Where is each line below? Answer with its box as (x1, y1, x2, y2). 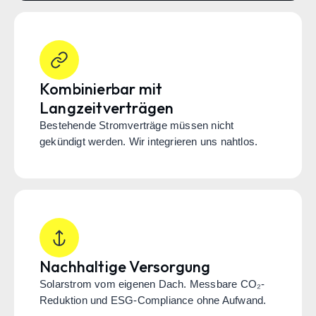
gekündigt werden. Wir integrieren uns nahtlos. (39, 136, 258, 148)
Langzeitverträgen (39, 98, 174, 119)
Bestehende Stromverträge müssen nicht (39, 120, 234, 132)
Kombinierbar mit (39, 79, 163, 99)
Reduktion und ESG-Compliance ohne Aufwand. (39, 295, 267, 307)
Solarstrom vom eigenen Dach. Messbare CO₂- (39, 279, 265, 291)
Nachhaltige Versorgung (39, 257, 211, 277)
